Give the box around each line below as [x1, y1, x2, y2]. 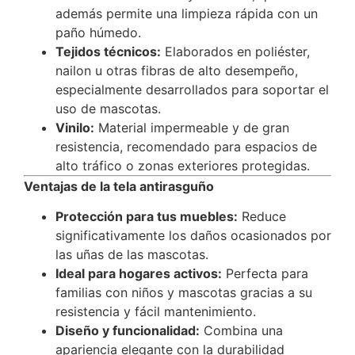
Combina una [200, 323, 283, 339]
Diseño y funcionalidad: [55, 323, 200, 339]
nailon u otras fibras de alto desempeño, [55, 62, 298, 78]
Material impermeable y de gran [94, 119, 289, 136]
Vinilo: [55, 119, 94, 136]
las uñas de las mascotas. [55, 246, 208, 263]
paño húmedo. [55, 24, 141, 40]
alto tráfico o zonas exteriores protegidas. [55, 157, 310, 174]
